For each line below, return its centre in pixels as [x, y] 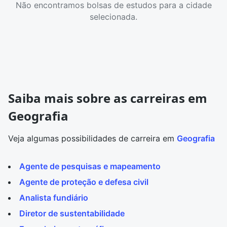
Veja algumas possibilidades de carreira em [92, 138]
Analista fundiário [54, 198]
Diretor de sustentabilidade [72, 213]
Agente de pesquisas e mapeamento [90, 166]
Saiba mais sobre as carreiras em [108, 98]
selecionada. [113, 16]
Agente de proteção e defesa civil [84, 182]
